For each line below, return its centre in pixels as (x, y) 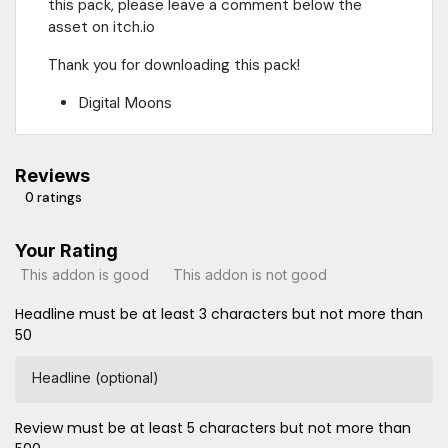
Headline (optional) (95, 378)
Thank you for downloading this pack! (174, 65)
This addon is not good (250, 274)
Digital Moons (125, 103)
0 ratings (53, 198)
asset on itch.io (101, 27)
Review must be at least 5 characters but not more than (213, 428)
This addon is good (84, 274)
